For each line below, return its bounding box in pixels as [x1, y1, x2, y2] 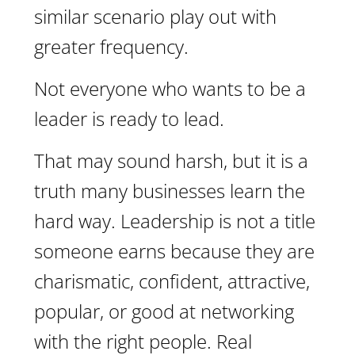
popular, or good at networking [34, 298, 294, 324]
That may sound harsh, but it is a [34, 147, 308, 174]
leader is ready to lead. [34, 105, 224, 132]
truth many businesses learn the [34, 177, 305, 204]
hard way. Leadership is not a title [34, 208, 315, 234]
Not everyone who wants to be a [34, 75, 306, 101]
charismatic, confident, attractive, [34, 268, 310, 294]
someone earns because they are [34, 238, 315, 264]
